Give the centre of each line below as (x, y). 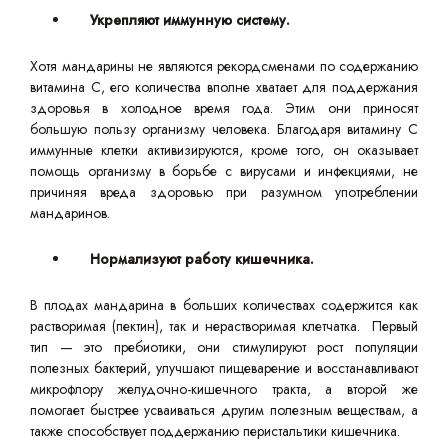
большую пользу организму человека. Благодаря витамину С (224, 129)
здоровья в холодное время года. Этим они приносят (224, 108)
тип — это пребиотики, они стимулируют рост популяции (224, 347)
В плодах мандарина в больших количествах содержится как (224, 305)
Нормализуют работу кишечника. (202, 259)
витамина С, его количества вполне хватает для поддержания (224, 87)
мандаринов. (70, 213)
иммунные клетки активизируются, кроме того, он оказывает (224, 150)
